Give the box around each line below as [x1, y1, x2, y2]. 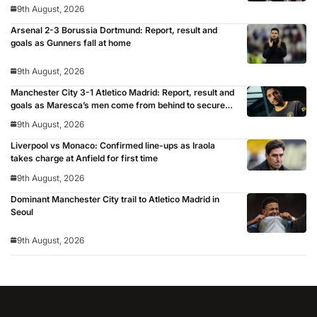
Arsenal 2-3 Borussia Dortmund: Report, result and [11, 24, 217, 35]
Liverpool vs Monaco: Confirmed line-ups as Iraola [11, 140, 215, 151]
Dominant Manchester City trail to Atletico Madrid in [11, 194, 219, 205]
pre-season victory [11, 112, 88, 123]
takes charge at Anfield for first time [11, 153, 158, 164]
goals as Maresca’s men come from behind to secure [11, 99, 225, 110]
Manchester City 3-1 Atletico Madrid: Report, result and [11, 86, 234, 98]
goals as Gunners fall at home [11, 37, 131, 48]
